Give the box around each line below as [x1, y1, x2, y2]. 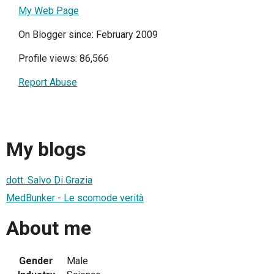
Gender [19, 254, 53, 267]
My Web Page [18, 4, 79, 17]
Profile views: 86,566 [18, 52, 109, 64]
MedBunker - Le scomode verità [6, 191, 144, 204]
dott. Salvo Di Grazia [6, 174, 92, 186]
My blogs [6, 138, 86, 161]
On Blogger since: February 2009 [18, 28, 158, 40]
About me [6, 217, 91, 240]
